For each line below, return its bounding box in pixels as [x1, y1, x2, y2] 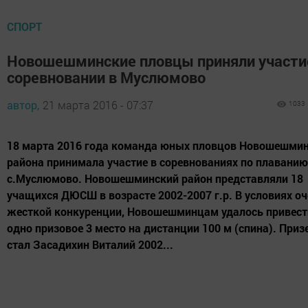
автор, [7, 98, 39, 113]
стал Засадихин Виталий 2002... [7, 237, 173, 252]
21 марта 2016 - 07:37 [43, 98, 153, 113]
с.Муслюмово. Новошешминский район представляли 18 [7, 171, 303, 186]
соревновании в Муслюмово [7, 67, 206, 88]
